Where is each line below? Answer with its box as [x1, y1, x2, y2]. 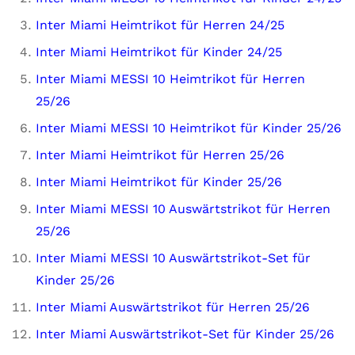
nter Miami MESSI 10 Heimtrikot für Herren [40, 71, 305, 86]
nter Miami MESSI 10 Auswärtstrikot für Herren [40, 201, 330, 216]
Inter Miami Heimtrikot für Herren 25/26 [36, 147, 284, 162]
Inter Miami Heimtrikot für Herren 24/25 [36, 17, 284, 32]
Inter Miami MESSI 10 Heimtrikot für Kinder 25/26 [36, 120, 342, 136]
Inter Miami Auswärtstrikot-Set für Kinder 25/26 [36, 326, 334, 342]
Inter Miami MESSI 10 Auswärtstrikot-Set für [36, 250, 311, 265]
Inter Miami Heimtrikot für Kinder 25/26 [36, 174, 282, 189]
